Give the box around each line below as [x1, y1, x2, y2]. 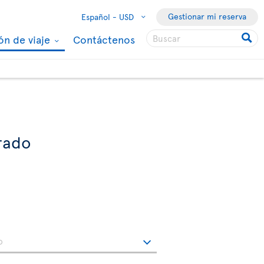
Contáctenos [73, 32, 135, 47]
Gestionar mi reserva [168, 11, 246, 22]
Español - [81, 11, 117, 22]
